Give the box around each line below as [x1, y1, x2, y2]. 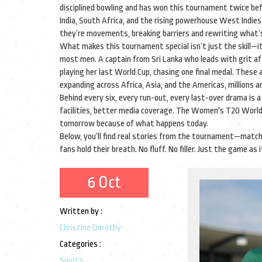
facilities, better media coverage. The [60, 106, 191, 116]
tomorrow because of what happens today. [60, 119, 208, 129]
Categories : [60, 239, 101, 249]
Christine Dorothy [60, 223, 121, 233]
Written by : [60, 206, 102, 216]
